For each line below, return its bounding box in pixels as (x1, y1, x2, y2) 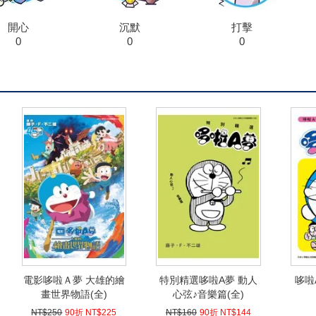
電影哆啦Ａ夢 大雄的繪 (23, 274, 125, 286)
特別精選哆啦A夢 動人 (159, 274, 257, 286)
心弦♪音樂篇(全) (172, 288, 244, 300)
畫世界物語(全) (40, 288, 107, 300)
